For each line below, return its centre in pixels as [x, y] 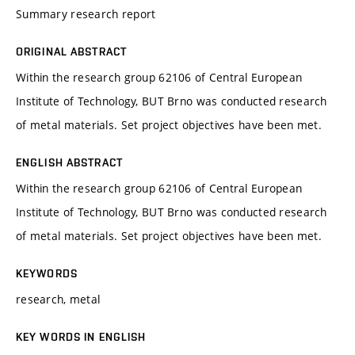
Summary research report [86, 13]
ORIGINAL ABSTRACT [72, 51]
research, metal [58, 299]
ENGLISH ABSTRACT [69, 162]
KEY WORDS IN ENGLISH [81, 336]
